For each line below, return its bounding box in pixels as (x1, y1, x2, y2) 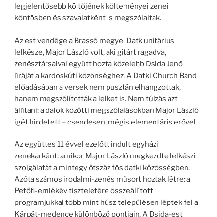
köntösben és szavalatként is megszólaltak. (15, 14, 161, 23)
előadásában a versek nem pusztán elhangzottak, (15, 82, 181, 92)
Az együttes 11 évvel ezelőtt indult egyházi (15, 140, 158, 149)
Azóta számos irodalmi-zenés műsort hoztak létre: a (15, 175, 190, 184)
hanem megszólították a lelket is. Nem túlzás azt (15, 94, 178, 103)
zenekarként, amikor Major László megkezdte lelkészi (15, 152, 196, 161)
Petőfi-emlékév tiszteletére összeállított (15, 186, 153, 196)
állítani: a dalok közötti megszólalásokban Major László (15, 106, 199, 115)
